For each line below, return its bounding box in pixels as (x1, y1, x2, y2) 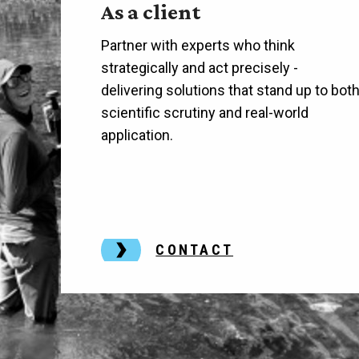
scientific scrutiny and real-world (101, 103, 309, 121)
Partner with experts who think (101, 36, 296, 54)
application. (101, 126, 174, 143)
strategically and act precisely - (101, 58, 299, 76)
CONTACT (155, 240, 234, 258)
